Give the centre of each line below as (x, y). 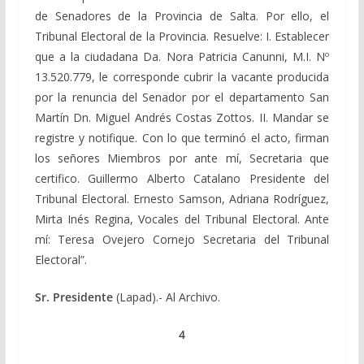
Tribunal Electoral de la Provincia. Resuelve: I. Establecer (182, 36)
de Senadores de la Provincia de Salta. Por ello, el (182, 15)
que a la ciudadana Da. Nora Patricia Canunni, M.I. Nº (182, 56)
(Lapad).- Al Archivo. (168, 297)
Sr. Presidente (75, 297)
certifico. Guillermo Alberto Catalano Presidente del (182, 178)
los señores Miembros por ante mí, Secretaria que (182, 158)
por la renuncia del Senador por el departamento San (182, 97)
